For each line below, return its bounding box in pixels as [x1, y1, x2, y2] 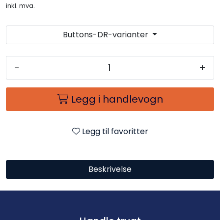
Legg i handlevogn [71, 92, 163, 106]
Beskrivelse [88, 163, 132, 175]
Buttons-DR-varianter [63, 28, 149, 40]
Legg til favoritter [82, 125, 148, 137]
